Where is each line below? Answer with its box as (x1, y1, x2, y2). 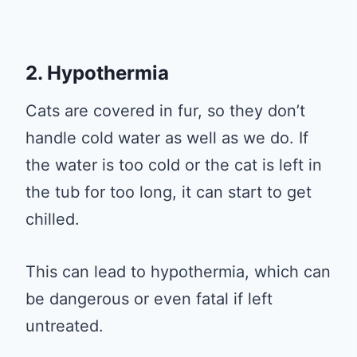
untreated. (25, 316, 104, 335)
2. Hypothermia (25, 61, 169, 84)
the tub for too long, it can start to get (25, 182, 312, 202)
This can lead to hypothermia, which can (25, 261, 331, 281)
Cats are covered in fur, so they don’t (25, 100, 305, 120)
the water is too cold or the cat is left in (25, 155, 322, 175)
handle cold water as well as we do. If (25, 127, 308, 147)
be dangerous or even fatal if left (25, 288, 273, 308)
